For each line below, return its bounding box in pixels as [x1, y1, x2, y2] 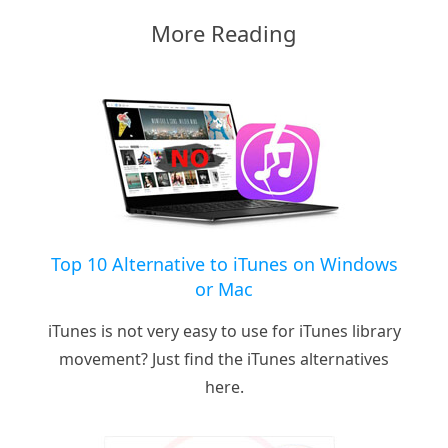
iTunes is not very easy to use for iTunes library [47, 320, 401, 343]
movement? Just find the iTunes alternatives [59, 348, 389, 371]
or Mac [195, 277, 253, 302]
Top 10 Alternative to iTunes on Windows [50, 252, 398, 277]
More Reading [151, 18, 297, 49]
